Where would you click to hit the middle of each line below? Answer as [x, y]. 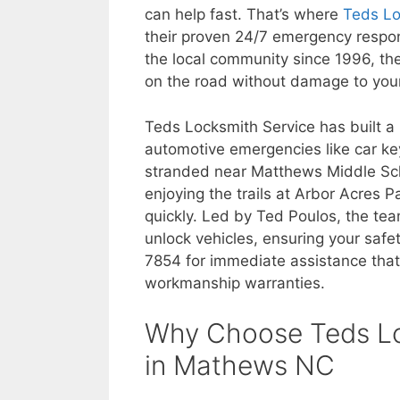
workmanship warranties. [235, 283]
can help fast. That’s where [244, 14]
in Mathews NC [240, 365]
